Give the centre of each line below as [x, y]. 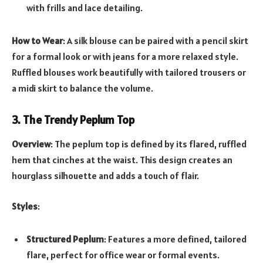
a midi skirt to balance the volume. [82, 88]
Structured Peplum [65, 239]
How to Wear [37, 41]
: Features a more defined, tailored [175, 239]
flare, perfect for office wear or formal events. [123, 254]
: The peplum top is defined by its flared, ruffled [149, 144]
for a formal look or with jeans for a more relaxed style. [125, 56]
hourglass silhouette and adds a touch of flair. [105, 176]
